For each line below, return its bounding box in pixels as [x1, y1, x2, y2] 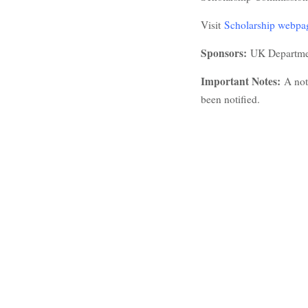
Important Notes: [201, 73, 284, 89]
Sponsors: [201, 45, 250, 60]
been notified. [201, 91, 260, 106]
